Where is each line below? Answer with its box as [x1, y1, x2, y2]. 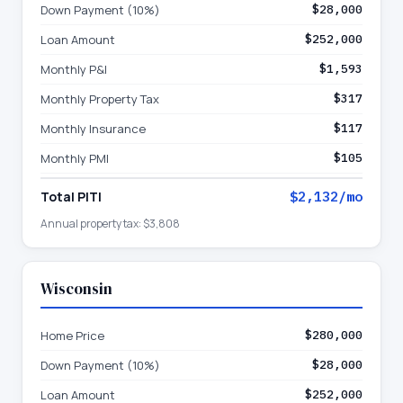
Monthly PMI [40, 150, 109, 166]
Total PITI [40, 188, 102, 205]
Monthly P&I [40, 61, 107, 77]
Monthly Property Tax [40, 91, 159, 107]
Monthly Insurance [40, 121, 146, 137]
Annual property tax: [40, 216, 143, 231]
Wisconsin [40, 278, 112, 300]
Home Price [40, 327, 104, 344]
